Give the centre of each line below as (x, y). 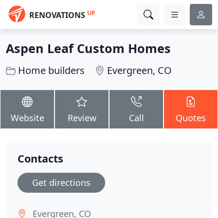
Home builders (51, 70)
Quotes (191, 118)
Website (27, 118)
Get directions (61, 182)
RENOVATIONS (57, 15)
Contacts (40, 158)
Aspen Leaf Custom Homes (88, 48)
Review (82, 118)
